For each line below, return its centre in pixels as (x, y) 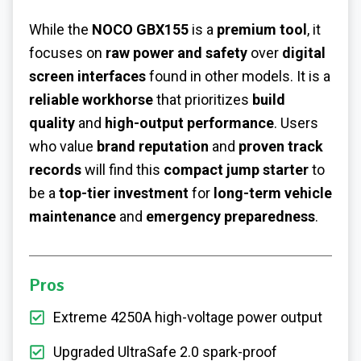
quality (52, 122)
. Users (296, 122)
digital (304, 52)
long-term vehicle (273, 193)
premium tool (262, 29)
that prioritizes (203, 99)
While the (60, 29)
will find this (122, 169)
